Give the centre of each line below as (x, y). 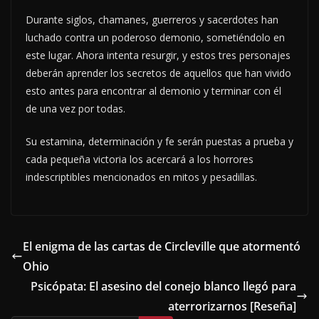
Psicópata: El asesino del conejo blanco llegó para (163, 287)
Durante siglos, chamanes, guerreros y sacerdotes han (152, 20)
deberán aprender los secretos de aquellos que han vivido (158, 73)
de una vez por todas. (75, 109)
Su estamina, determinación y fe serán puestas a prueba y (159, 142)
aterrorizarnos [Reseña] (232, 307)
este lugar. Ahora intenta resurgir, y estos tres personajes (158, 56)
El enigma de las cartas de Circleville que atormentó (162, 247)
